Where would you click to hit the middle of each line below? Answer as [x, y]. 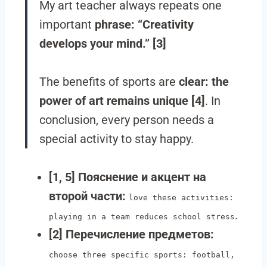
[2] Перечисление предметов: [131, 234]
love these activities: [181, 198]
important [67, 24]
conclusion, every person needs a [127, 120]
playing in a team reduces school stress [142, 217]
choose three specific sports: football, [142, 255]
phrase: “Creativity [144, 24]
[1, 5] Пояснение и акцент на [128, 177]
